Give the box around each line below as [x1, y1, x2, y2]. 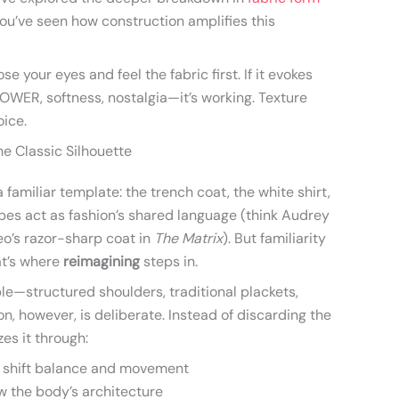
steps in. [140, 252, 198, 272]
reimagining [63, 252, 140, 272]
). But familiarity [223, 229, 326, 248]
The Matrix [154, 229, 223, 248]
